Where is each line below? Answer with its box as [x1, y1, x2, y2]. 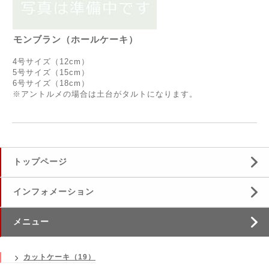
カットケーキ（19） [23, 253, 95, 262]
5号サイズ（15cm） [13, 68, 89, 77]
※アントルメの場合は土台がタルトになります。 [13, 89, 198, 99]
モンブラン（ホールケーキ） [13, 34, 138, 45]
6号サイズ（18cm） [13, 79, 89, 88]
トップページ [13, 157, 67, 167]
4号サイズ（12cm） [13, 57, 89, 67]
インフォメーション [13, 187, 94, 197]
